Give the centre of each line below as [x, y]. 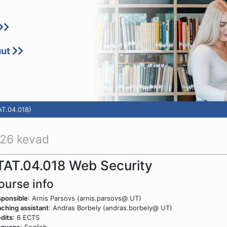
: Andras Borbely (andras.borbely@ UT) [110, 208]
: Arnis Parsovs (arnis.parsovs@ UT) [85, 198]
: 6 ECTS [26, 217]
